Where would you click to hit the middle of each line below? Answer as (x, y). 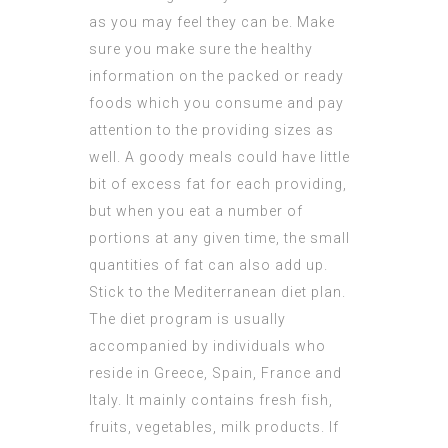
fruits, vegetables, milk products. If (214, 427)
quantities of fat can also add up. (208, 265)
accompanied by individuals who (207, 346)
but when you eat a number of (196, 211)
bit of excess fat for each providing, (218, 184)
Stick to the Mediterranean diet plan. (217, 292)
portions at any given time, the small (219, 238)
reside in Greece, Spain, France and (215, 373)
